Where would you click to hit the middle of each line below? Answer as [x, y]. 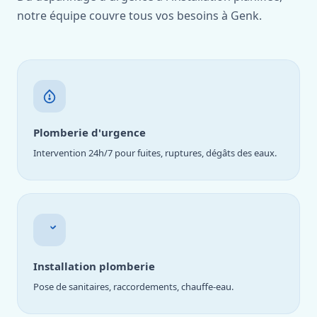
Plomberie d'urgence [90, 132]
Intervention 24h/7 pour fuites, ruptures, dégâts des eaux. [155, 153]
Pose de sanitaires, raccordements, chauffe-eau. [133, 287]
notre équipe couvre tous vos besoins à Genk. [139, 16]
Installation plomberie [94, 266]
